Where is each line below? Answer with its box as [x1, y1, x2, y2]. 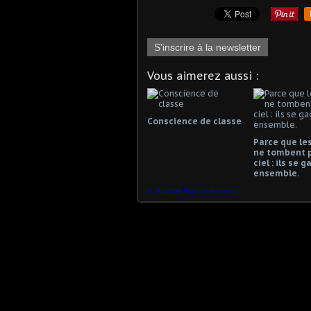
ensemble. [253, 167, 299, 178]
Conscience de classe [147, 115, 242, 126]
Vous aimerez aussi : [147, 68, 258, 83]
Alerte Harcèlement [155, 185, 237, 196]
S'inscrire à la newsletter [154, 41, 261, 53]
